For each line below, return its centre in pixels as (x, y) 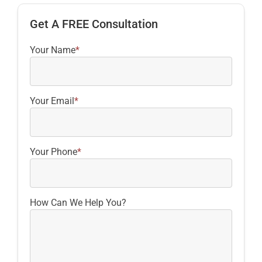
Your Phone (54, 152)
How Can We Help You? (78, 203)
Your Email (52, 101)
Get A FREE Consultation (94, 24)
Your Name (53, 50)
